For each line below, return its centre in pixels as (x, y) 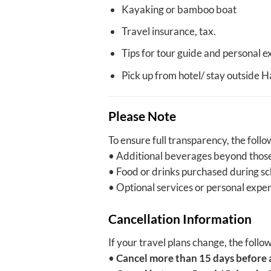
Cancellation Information (180, 218)
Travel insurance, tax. (168, 31)
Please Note (142, 116)
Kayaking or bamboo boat (179, 10)
